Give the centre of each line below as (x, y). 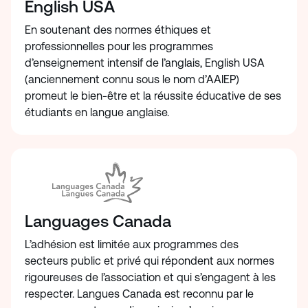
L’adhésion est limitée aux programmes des (132, 245)
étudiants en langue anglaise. (98, 113)
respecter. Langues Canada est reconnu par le (139, 294)
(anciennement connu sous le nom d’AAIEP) (132, 80)
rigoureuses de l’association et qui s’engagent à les (150, 278)
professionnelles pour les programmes (119, 47)
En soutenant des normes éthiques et (118, 30)
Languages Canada (98, 222)
